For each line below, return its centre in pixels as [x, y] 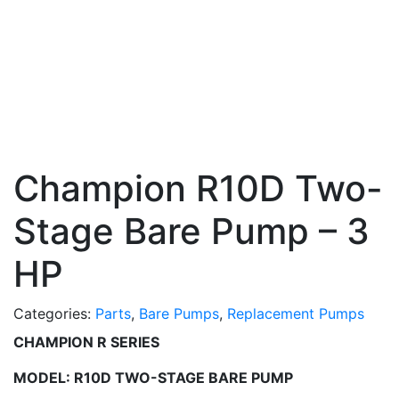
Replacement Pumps [296, 313]
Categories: [54, 313]
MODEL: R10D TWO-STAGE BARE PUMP [153, 378]
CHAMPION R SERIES [86, 342]
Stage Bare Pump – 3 [191, 231]
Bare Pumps [179, 313]
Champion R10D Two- [198, 188]
